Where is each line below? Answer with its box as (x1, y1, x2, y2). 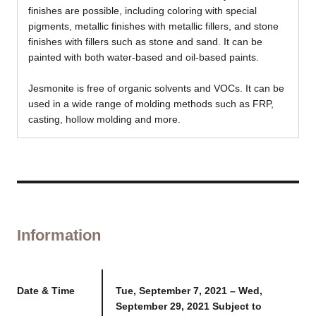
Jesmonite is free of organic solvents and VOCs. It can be (28, 83, 284, 95)
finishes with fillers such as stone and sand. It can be (28, 35, 262, 47)
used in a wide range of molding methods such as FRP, (28, 98, 274, 110)
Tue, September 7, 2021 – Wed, (115, 285, 262, 297)
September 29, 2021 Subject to (115, 300, 262, 312)
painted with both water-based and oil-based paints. (28, 51, 259, 63)
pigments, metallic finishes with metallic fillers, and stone (28, 20, 279, 32)
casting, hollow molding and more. (28, 114, 181, 126)
